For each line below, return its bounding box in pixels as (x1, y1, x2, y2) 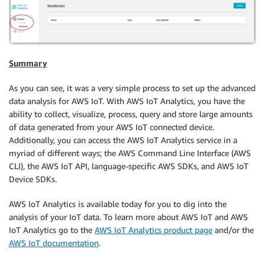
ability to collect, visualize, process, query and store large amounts (9, 109, 253, 119)
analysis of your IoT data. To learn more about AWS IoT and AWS (9, 212, 248, 222)
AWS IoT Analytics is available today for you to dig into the (9, 199, 227, 209)
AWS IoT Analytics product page (95, 225, 212, 235)
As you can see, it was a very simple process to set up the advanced (9, 83, 256, 93)
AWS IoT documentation (9, 238, 99, 248)
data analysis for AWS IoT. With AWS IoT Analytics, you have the (9, 96, 245, 106)
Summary (9, 58, 47, 69)
